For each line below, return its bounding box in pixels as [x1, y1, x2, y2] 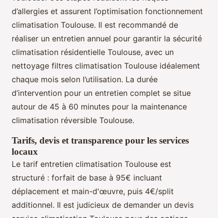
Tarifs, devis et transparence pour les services [12, 135, 189, 145]
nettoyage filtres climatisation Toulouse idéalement [12, 60, 200, 71]
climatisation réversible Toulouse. [12, 115, 134, 125]
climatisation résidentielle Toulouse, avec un [12, 47, 174, 57]
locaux [12, 146, 38, 157]
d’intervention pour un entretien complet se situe [12, 88, 191, 98]
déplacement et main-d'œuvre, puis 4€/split [12, 186, 174, 196]
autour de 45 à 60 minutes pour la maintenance [12, 101, 187, 111]
